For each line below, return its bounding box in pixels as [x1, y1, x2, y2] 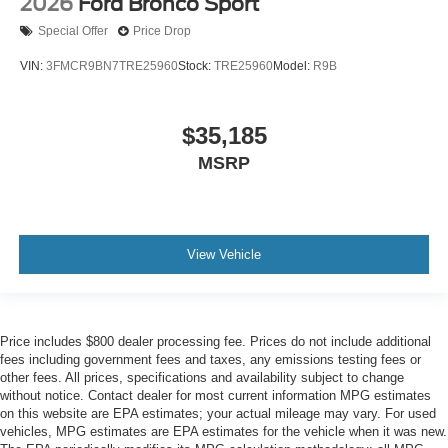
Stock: [178, 59, 214, 74]
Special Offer [38, 24, 108, 39]
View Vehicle [187, 247, 261, 263]
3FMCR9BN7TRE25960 [46, 59, 178, 74]
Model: [273, 59, 313, 74]
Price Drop [133, 24, 191, 39]
